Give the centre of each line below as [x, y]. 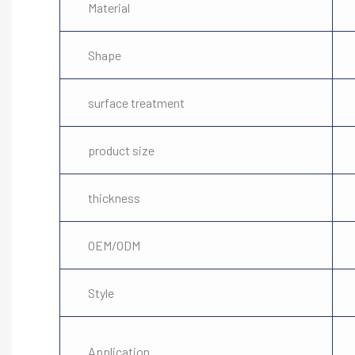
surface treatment [136, 103]
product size [121, 150]
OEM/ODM [114, 245]
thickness [114, 198]
